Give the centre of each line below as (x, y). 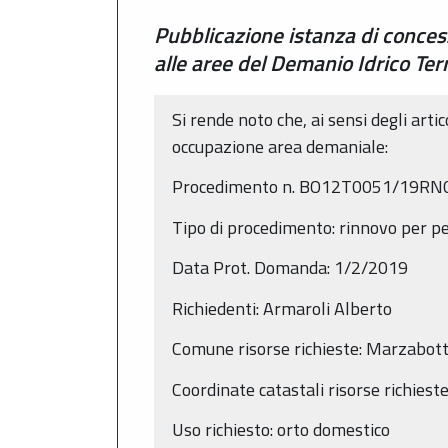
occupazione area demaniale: (280, 146)
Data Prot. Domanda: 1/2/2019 (290, 268)
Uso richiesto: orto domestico (281, 430)
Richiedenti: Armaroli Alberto (282, 308)
